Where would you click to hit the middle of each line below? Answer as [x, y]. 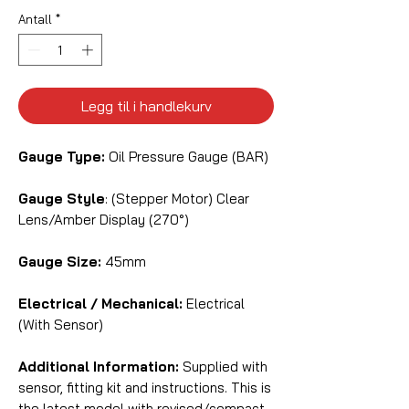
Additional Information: [99, 367]
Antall [35, 19]
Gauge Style [62, 199]
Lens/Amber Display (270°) [104, 220]
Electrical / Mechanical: [100, 304]
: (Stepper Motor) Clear [177, 199]
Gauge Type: [62, 157]
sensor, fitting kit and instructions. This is [145, 388]
